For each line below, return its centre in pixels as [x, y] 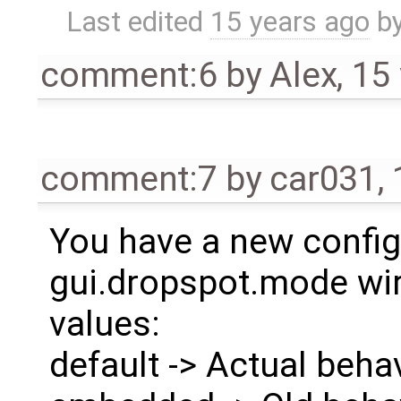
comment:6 [129, 75]
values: [104, 324]
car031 [324, 179]
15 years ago [290, 21]
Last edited [138, 21]
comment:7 [129, 179]
